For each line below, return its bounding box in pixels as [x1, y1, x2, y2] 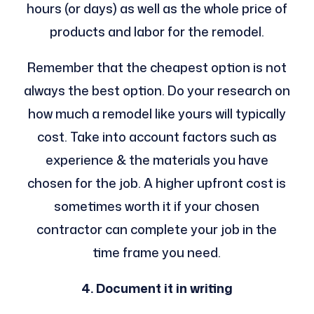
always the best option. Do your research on [23, 81, 290, 100]
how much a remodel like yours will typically [27, 104, 286, 123]
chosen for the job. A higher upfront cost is [27, 173, 287, 192]
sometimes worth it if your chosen [54, 196, 260, 215]
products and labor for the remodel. [49, 22, 264, 41]
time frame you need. [93, 243, 221, 261]
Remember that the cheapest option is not [27, 57, 287, 76]
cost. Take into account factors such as [36, 127, 277, 146]
